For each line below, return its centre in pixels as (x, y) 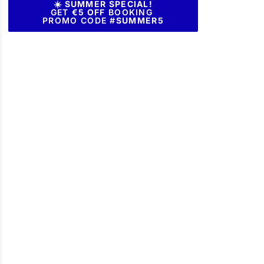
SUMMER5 (140, 20)
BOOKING (131, 12)
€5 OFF (88, 12)
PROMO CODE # (79, 20)
